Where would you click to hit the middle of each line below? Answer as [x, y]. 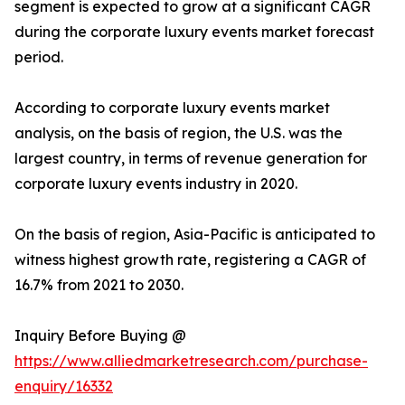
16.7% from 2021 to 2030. [99, 285]
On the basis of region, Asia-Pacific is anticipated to [195, 235]
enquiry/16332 [64, 386]
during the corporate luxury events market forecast [194, 32]
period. [39, 57]
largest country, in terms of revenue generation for [191, 159]
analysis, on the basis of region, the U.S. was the [179, 133]
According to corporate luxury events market [172, 108]
